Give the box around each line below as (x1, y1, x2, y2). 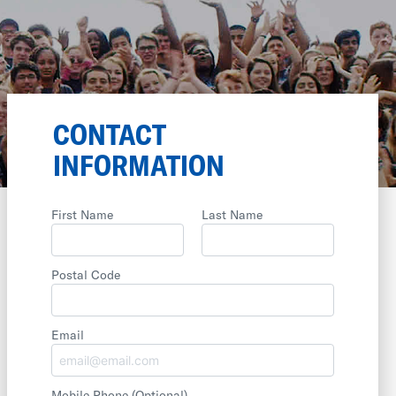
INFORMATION (53, 148, 225, 181)
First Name (51, 207, 113, 222)
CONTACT (53, 117, 166, 150)
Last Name (202, 207, 263, 222)
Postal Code (51, 267, 120, 282)
